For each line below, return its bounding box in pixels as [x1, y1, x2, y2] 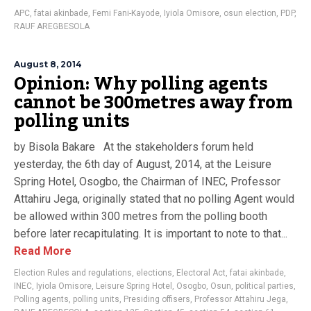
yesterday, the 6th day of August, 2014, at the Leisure [14, 158, 271, 171]
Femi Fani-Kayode [92, 8, 160, 18]
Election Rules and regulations [14, 268, 132, 278]
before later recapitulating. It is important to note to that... [14, 227, 287, 240]
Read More [14, 244, 72, 258]
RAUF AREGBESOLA [14, 22, 90, 31]
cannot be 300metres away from [14, 85, 293, 120]
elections [136, 268, 172, 278]
